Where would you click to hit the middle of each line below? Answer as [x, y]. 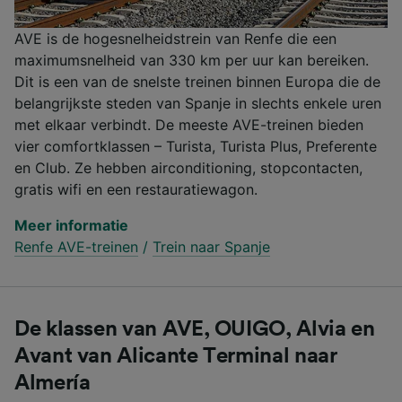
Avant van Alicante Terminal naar [176, 356]
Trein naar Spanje [211, 246]
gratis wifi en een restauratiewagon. [136, 189]
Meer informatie [71, 225]
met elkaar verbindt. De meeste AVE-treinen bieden [189, 124]
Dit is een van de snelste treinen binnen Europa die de [197, 81]
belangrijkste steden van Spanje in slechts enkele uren [198, 103]
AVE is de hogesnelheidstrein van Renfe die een [175, 38]
